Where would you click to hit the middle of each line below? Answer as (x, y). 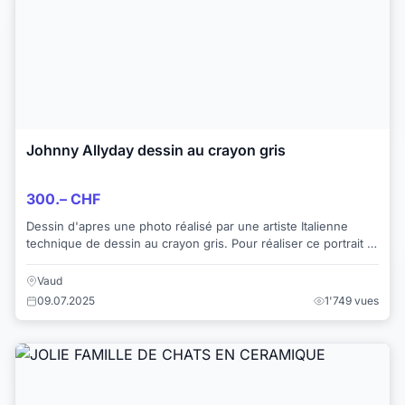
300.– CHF (63, 198)
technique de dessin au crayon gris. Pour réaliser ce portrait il (65, 243)
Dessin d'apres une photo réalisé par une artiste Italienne (187, 226)
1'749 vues (352, 301)
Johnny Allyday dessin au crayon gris (156, 150)
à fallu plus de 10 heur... (93, 260)
